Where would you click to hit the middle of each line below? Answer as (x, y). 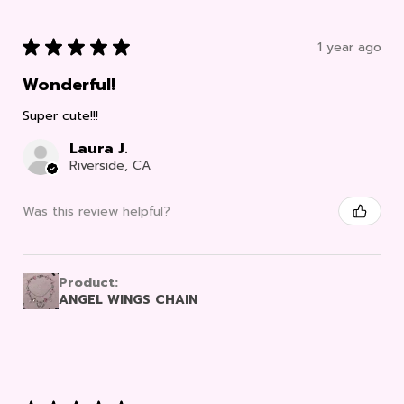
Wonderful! (69, 85)
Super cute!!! (60, 116)
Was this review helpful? (96, 211)
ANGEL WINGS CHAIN (128, 300)
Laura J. (99, 149)
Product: (91, 283)
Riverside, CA (110, 166)
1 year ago (349, 47)
